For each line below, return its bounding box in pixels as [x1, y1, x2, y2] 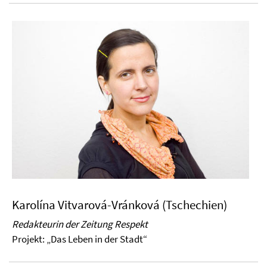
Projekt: [12, 232, 46, 246]
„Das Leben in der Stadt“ [46, 232, 147, 246]
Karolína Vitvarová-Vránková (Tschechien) [12, 196, 227, 213]
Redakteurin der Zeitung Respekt [12, 217, 148, 231]
